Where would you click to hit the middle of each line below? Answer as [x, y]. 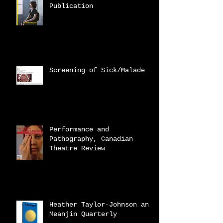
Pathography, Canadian [91, 139]
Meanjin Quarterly [83, 214]
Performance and [79, 129]
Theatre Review [77, 148]
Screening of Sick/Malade [97, 70]
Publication [71, 6]
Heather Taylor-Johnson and [101, 204]
